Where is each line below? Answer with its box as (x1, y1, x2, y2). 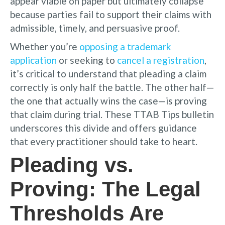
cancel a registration (115, 54, 204, 66)
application (10, 54, 57, 66)
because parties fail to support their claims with (10, 8, 211, 20)
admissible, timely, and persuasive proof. (10, 22, 180, 34)
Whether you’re (10, 40, 79, 52)
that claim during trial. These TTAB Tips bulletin (10, 108, 214, 120)
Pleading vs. (10, 153, 134, 177)
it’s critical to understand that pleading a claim (10, 67, 206, 79)
